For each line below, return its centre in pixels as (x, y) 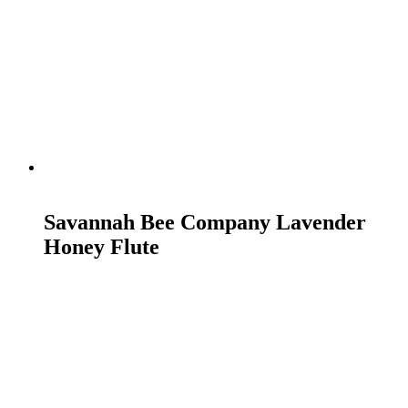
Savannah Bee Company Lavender (205, 222)
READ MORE (79, 185)
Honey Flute (102, 247)
